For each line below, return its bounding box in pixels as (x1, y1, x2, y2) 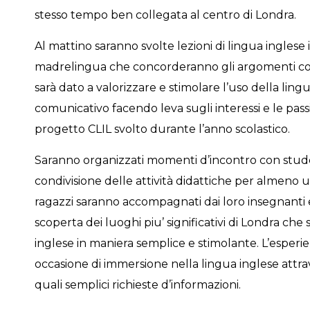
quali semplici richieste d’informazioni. (34, 277, 241, 291)
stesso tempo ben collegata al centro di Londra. (34, 8, 296, 21)
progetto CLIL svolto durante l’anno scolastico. (34, 122, 290, 136)
